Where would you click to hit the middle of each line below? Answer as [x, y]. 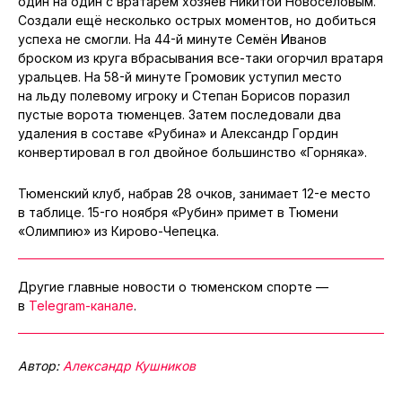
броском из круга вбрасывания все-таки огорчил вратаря [201, 57]
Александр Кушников [129, 365]
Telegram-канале [81, 305]
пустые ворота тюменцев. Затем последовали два [179, 114]
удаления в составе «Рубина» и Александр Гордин [178, 133]
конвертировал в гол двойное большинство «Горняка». [192, 152]
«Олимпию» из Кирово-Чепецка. [118, 231]
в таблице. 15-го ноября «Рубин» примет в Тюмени [178, 212]
